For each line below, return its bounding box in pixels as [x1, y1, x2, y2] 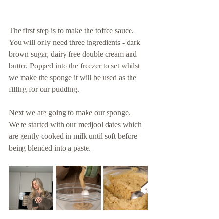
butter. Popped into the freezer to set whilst [9, 61, 142, 70]
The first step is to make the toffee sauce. [9, 26, 136, 35]
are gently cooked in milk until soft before [9, 131, 139, 140]
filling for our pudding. [9, 85, 81, 93]
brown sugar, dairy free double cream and [9, 49, 139, 58]
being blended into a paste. [9, 143, 93, 152]
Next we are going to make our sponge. [9, 108, 132, 117]
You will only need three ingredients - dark [9, 38, 142, 46]
